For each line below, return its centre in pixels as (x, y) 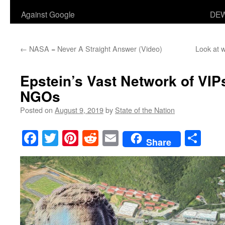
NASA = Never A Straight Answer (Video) (95, 48)
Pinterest (106, 138)
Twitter (81, 138)
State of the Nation (145, 110)
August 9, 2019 (79, 110)
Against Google (48, 14)
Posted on (36, 110)
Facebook (69, 138)
